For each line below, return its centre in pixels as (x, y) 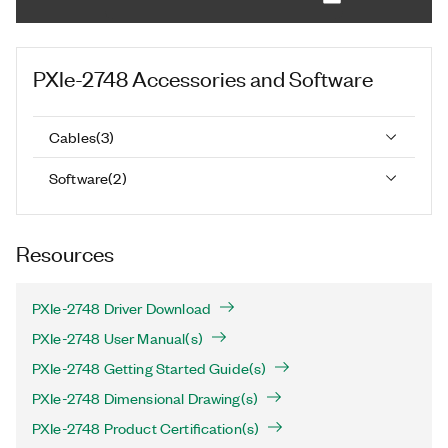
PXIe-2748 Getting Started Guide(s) (149, 368)
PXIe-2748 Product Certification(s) (146, 428)
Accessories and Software (252, 77)
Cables (72, 136)
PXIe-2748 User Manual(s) (117, 338)
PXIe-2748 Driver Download (121, 308)
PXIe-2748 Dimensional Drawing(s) (145, 398)
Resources (65, 252)
